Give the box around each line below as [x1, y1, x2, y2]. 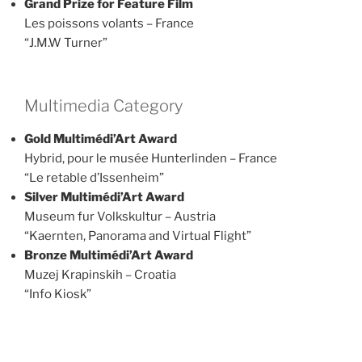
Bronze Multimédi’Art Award [24, 248, 193, 263]
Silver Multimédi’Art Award [24, 190, 184, 204]
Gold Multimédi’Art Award [24, 132, 177, 146]
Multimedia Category [24, 96, 183, 116]
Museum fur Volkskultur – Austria [24, 209, 216, 224]
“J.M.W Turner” [24, 35, 107, 50]
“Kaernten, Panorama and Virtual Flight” [24, 229, 251, 243]
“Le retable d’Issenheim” [24, 170, 164, 185]
